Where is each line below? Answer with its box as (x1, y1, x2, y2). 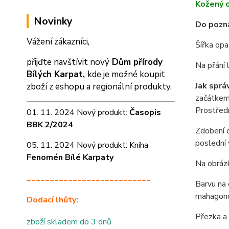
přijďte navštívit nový (27, 56, 109, 68)
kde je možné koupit (87, 68, 165, 80)
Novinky (34, 14, 73, 28)
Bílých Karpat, (27, 68, 87, 80)
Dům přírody (109, 56, 163, 68)
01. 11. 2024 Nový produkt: (27, 107, 129, 118)
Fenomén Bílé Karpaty (27, 152, 113, 163)
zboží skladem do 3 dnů (27, 216, 111, 227)
